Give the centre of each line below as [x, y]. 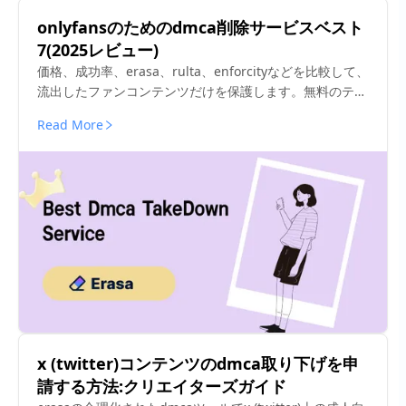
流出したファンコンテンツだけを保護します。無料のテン [202, 92]
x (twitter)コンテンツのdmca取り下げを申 [198, 364]
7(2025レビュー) [98, 50]
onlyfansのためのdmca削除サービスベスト [200, 28]
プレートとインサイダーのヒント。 [139, 111]
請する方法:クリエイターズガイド [162, 387]
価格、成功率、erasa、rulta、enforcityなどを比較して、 [203, 72]
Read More [70, 125]
